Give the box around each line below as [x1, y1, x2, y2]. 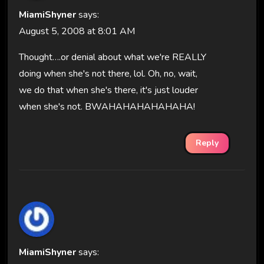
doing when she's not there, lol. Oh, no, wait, [18, 67, 197, 80]
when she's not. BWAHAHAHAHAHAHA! [18, 100, 195, 113]
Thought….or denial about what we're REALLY [18, 50, 206, 64]
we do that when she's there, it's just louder [18, 83, 198, 97]
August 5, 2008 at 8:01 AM [18, 24, 135, 38]
